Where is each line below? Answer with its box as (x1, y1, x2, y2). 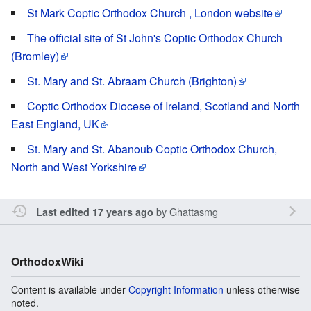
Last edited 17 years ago (35, 204, 153, 219)
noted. (11, 295, 39, 310)
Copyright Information (128, 282, 224, 296)
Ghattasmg (169, 203, 218, 219)
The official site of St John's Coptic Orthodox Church (27, 29, 283, 46)
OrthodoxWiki (11, 253, 83, 269)
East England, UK (11, 115, 99, 132)
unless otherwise (224, 282, 300, 296)
